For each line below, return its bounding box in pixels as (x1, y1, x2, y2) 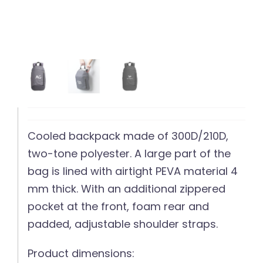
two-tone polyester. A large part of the (28, 146, 231, 161)
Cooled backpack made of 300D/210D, (28, 129, 229, 144)
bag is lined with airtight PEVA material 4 (28, 164, 238, 179)
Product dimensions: (28, 246, 135, 261)
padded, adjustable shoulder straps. (28, 217, 218, 232)
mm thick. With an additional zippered (28, 181, 226, 197)
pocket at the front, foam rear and (28, 199, 210, 214)
